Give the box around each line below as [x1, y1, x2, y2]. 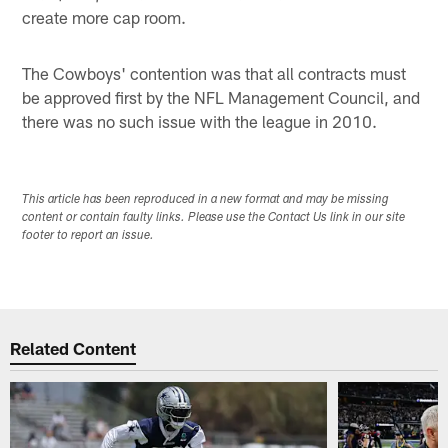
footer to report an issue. [22, 229, 155, 242]
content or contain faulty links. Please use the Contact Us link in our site [22, 211, 406, 224]
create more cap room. [22, 6, 187, 27]
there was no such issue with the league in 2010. [22, 110, 378, 131]
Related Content [10, 338, 137, 359]
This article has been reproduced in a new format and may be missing [22, 193, 390, 206]
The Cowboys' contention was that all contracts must [22, 62, 407, 83]
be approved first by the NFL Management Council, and [22, 86, 421, 107]
